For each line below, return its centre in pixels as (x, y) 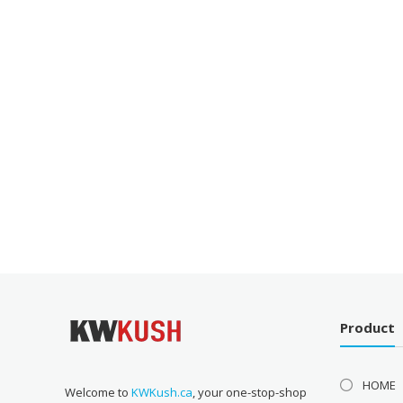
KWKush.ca (162, 392)
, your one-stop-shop (250, 392)
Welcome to (99, 392)
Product (368, 327)
